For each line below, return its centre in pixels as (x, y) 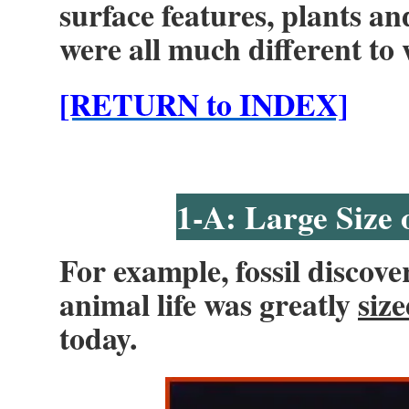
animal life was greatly (209, 304)
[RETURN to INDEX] (204, 104)
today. (98, 338)
